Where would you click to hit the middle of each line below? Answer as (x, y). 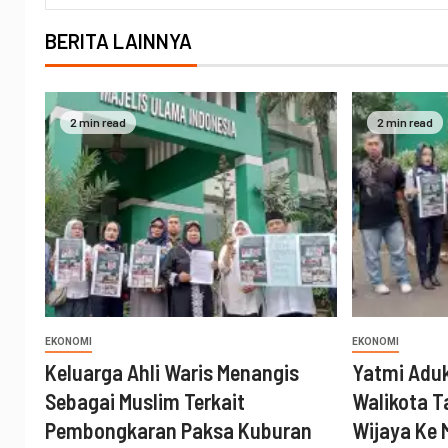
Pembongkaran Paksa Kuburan (178, 430)
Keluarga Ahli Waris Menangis (172, 372)
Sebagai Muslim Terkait (145, 401)
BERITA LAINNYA (118, 41)
